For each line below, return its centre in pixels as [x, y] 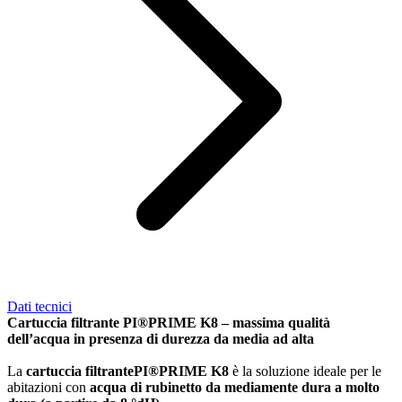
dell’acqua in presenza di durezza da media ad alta [161, 339]
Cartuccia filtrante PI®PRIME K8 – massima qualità [169, 323]
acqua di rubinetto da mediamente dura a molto [235, 388]
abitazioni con [48, 388]
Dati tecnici [39, 307]
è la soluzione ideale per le [305, 371]
